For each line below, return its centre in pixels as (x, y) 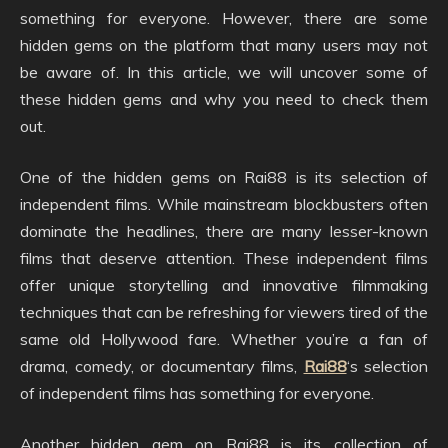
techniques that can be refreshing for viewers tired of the (224, 312)
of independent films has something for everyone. (197, 393)
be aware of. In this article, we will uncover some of (224, 72)
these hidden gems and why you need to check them (224, 99)
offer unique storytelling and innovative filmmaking (224, 285)
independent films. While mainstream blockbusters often (224, 204)
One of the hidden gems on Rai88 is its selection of (224, 177)
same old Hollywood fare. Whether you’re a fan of (224, 339)
